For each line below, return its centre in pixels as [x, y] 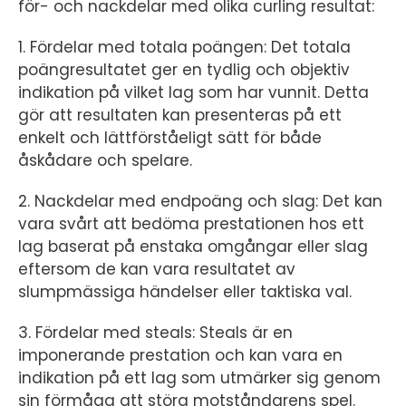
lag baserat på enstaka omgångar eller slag [193, 246]
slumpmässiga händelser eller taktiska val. [185, 292]
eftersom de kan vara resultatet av [157, 269]
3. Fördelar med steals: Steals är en [155, 333]
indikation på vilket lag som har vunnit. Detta [193, 92]
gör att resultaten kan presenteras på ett [180, 115]
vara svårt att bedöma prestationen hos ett [191, 224]
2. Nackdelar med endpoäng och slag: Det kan [200, 201]
